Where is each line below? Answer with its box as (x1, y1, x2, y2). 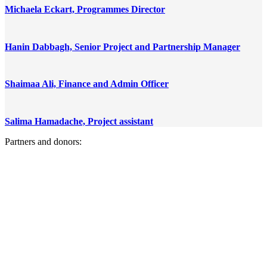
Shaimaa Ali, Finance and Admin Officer (5, 79, 169, 89)
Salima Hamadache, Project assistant (5, 116, 153, 126)
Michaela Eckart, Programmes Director (5, 4, 165, 15)
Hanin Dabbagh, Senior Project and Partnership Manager (5, 41, 240, 52)
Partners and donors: (5, 136, 82, 147)
